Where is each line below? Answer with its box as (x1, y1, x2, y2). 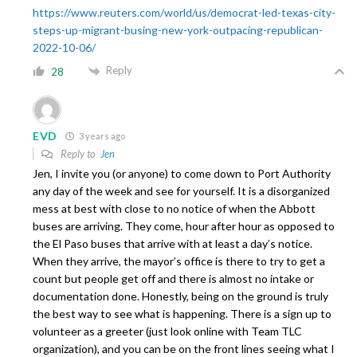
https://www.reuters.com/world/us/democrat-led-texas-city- (33, 6, 335, 20)
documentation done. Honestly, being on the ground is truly (33, 289, 328, 304)
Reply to (58, 147, 100, 161)
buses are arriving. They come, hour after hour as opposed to (33, 219, 335, 233)
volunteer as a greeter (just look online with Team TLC (33, 324, 302, 339)
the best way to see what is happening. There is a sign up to (33, 307, 331, 321)
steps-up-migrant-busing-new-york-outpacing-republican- (33, 23, 323, 37)
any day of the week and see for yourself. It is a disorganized (33, 184, 330, 198)
